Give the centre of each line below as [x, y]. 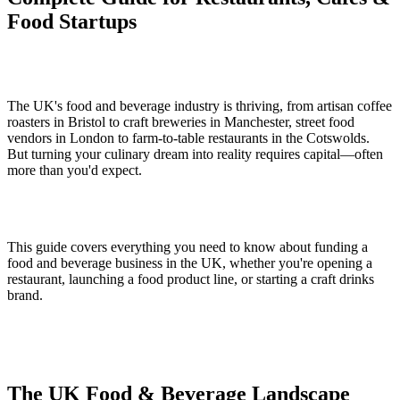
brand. [25, 295]
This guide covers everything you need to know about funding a [187, 246]
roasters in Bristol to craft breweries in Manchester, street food [181, 121]
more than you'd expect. [75, 170]
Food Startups [72, 21]
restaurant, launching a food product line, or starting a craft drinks [191, 279]
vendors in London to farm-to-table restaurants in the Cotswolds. [188, 137]
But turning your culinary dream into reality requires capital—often [195, 154]
